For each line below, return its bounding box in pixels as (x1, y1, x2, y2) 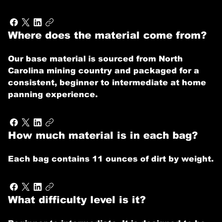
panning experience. (8, 90, 98, 99)
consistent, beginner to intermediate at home (8, 78, 206, 87)
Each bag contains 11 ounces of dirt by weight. (8, 155, 214, 163)
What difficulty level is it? (8, 194, 146, 205)
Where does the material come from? (8, 30, 207, 41)
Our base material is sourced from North (8, 55, 183, 63)
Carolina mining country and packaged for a (8, 66, 199, 75)
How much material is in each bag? (8, 130, 198, 141)
